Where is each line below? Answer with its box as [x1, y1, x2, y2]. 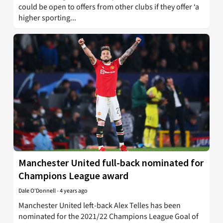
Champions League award [18, 169, 128, 182]
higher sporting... [18, 12, 76, 23]
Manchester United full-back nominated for [18, 156, 204, 169]
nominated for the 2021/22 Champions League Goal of [18, 211, 199, 222]
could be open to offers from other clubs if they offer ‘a [18, 1, 199, 12]
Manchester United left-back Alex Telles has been [18, 200, 181, 211]
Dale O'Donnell [18, 186, 56, 195]
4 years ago [60, 186, 88, 195]
